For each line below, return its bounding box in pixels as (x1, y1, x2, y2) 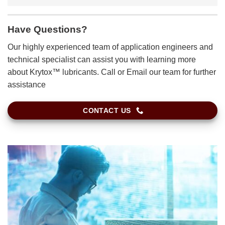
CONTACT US (83, 106, 131, 115)
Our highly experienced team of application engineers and (8, 42, 213, 51)
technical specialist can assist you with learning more (8, 55, 196, 64)
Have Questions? (8, 24, 87, 35)
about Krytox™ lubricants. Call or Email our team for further (8, 67, 216, 76)
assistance (8, 80, 46, 89)
